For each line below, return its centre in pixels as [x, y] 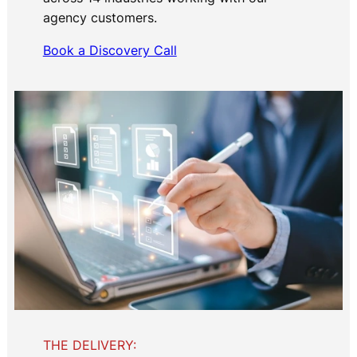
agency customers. [102, 17]
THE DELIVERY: [89, 345]
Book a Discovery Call [110, 50]
